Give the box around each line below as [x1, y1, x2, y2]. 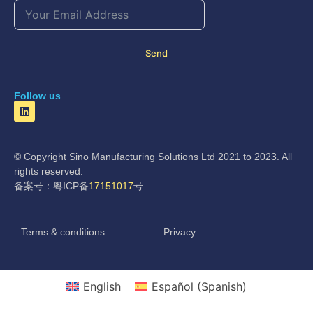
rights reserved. [14, 166, 83, 177]
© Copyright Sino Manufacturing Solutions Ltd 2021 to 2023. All [14, 151, 292, 163]
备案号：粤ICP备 [14, 180, 89, 192]
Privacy [163, 226, 196, 238]
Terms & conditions [21, 226, 105, 238]
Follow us [14, 90, 61, 102]
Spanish [201, 279, 243, 293]
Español [152, 279, 194, 293]
